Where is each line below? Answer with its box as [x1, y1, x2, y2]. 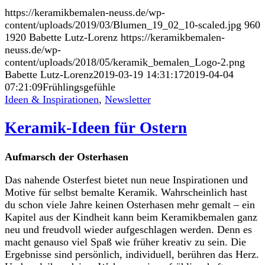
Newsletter [105, 93, 151, 106]
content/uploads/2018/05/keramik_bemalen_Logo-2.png [5, 56, 245, 69]
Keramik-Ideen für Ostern [5, 119, 187, 137]
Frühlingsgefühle [43, 81, 115, 93]
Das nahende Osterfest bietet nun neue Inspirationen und [5, 173, 248, 186]
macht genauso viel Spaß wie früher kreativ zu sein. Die [5, 235, 246, 248]
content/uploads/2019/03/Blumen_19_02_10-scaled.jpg [5, 19, 241, 31]
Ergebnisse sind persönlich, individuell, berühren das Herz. [5, 248, 259, 260]
